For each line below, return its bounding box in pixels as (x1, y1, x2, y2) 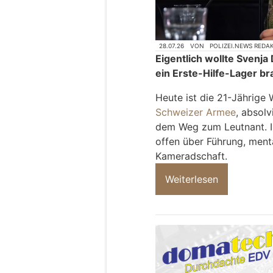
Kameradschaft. (155, 150, 227, 163)
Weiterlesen (165, 173, 218, 186)
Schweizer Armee (155, 106, 236, 119)
